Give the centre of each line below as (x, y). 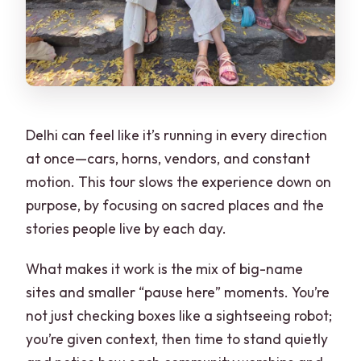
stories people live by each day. (127, 229)
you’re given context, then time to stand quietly (177, 339)
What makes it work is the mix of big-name (165, 269)
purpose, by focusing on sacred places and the (175, 205)
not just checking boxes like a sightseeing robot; (179, 316)
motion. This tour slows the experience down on (179, 182)
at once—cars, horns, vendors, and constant (168, 159)
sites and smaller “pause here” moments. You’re (178, 293)
